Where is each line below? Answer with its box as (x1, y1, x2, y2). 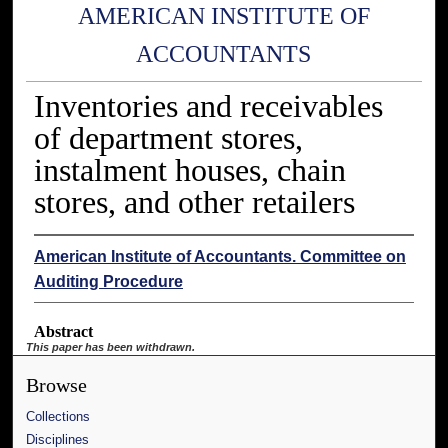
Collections (26, 409, 91, 425)
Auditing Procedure (33, 273, 183, 291)
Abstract (33, 323, 93, 341)
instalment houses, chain (33, 152, 346, 189)
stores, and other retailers (33, 184, 355, 221)
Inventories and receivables (33, 88, 383, 125)
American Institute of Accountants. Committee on (33, 248, 406, 266)
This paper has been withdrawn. (26, 341, 196, 354)
